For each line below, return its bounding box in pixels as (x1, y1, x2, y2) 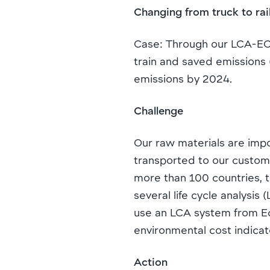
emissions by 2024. (134, 71, 232, 85)
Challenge (134, 103, 183, 117)
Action (134, 254, 168, 268)
